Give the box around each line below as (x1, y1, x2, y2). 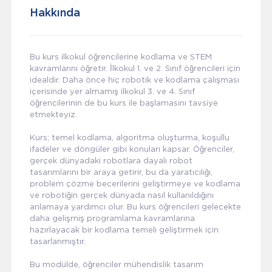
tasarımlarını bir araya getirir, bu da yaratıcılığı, (29, 168, 212, 176)
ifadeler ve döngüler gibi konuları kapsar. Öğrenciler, (29, 144, 234, 153)
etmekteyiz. (29, 110, 77, 118)
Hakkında (29, 8, 80, 19)
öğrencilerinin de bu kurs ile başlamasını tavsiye (29, 98, 218, 107)
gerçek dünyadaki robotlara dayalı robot (29, 156, 192, 165)
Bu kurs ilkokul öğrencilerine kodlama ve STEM (29, 52, 212, 61)
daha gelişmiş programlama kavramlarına (29, 214, 195, 222)
